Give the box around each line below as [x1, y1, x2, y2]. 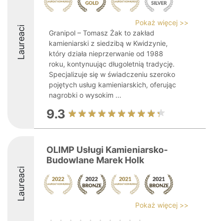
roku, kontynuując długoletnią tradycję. [49, 60, 175, 68]
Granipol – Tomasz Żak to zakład [49, 29, 154, 37]
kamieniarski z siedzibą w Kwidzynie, [49, 39, 168, 47]
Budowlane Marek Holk [46, 155, 144, 165]
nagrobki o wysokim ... [49, 91, 121, 99]
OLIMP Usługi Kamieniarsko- [46, 145, 168, 155]
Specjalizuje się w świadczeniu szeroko [49, 70, 175, 78]
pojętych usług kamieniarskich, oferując [49, 80, 176, 89]
